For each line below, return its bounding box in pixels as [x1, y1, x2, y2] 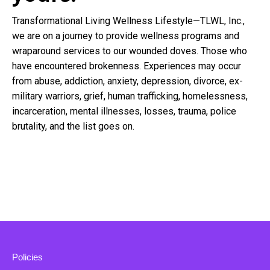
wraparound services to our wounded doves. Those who [12, 45, 247, 57]
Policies [12, 251, 43, 262]
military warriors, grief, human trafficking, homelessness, [12, 90, 248, 102]
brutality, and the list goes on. [12, 120, 134, 132]
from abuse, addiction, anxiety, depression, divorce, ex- [12, 75, 243, 87]
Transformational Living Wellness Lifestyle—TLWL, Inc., [12, 14, 245, 27]
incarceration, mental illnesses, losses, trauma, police [12, 105, 236, 117]
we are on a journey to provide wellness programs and [12, 30, 239, 42]
